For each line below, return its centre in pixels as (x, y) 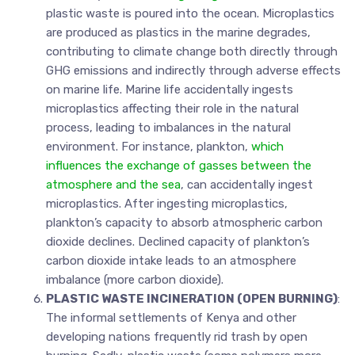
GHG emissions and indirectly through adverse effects (193, 71)
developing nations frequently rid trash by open (176, 337)
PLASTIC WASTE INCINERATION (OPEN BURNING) (191, 299)
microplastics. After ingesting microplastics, (166, 204)
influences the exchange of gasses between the (178, 166)
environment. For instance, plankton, (148, 147)
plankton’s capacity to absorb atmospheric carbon (184, 223)
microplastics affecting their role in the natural (172, 109)
